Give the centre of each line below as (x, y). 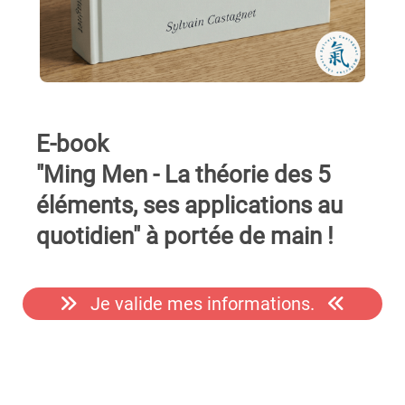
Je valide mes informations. (202, 304)
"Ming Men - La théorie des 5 (184, 175)
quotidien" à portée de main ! (185, 236)
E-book (72, 144)
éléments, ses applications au (189, 206)
